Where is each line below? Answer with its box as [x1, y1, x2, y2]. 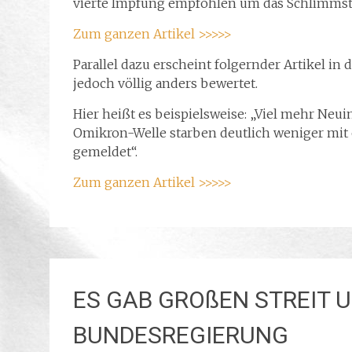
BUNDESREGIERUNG [73, 321, 288, 349]
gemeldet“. [73, 144, 137, 159]
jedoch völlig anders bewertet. [73, 75, 258, 91]
